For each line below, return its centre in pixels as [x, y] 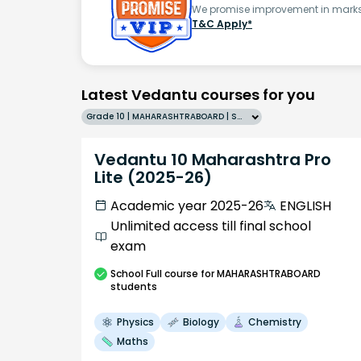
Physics [135, 322]
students [134, 286]
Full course [172, 273]
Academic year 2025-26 [187, 205]
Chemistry [275, 322]
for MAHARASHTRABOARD [259, 273]
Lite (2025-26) [153, 177]
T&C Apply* [222, 23]
